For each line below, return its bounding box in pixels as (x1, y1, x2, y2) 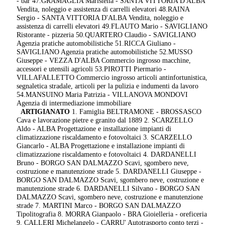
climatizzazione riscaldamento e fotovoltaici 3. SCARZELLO (17, 133, 192, 142)
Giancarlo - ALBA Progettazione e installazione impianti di (17, 142, 185, 150)
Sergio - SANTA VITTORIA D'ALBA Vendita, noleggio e (17, 14, 184, 22)
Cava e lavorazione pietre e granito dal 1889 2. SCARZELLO (17, 116, 193, 125)
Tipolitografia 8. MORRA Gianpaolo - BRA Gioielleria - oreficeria (17, 210, 207, 218)
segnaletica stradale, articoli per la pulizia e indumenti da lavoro (17, 82, 199, 90)
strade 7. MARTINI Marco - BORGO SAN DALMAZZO (17, 201, 181, 210)
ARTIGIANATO (21, 107, 70, 116)
